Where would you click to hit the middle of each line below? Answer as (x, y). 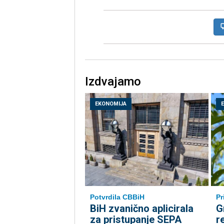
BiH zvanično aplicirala (141, 208)
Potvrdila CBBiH (117, 197)
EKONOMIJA (110, 104)
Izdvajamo (113, 82)
